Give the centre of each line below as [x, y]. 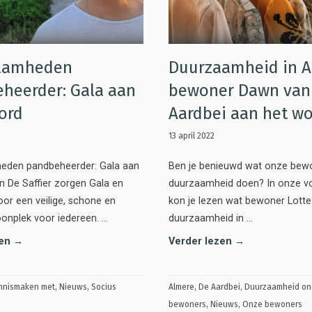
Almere [181, 287]
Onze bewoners [272, 304]
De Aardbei [219, 287]
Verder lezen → [206, 241]
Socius [104, 287]
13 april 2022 [192, 135]
